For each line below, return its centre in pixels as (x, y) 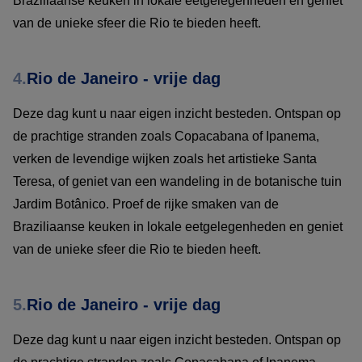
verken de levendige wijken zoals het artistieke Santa (165, 159)
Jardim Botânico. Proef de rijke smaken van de (146, 204)
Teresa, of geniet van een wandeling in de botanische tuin (177, 182)
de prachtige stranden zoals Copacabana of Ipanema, (166, 137)
